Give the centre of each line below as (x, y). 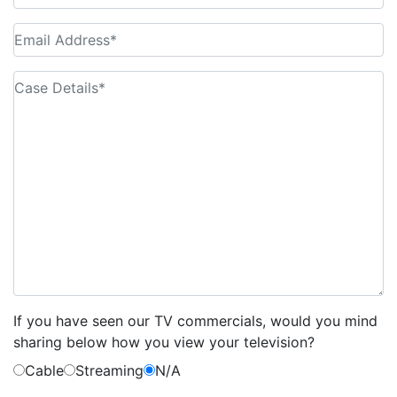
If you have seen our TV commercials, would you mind (195, 320)
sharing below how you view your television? (164, 342)
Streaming (109, 370)
